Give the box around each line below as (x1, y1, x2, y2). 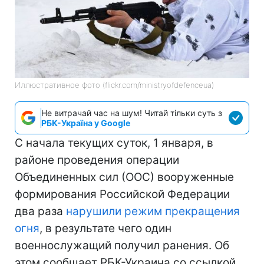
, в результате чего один (39, 221, 171, 235)
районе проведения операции (15, 153, 179, 167)
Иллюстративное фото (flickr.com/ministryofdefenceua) (15, 80, 214, 90)
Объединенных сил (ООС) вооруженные (15, 170, 234, 184)
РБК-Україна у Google (41, 117, 130, 128)
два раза (15, 204, 66, 218)
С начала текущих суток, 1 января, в (15, 136, 213, 150)
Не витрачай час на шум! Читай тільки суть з (41, 107, 222, 118)
